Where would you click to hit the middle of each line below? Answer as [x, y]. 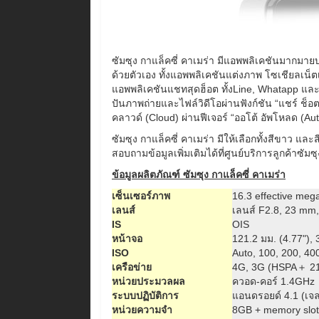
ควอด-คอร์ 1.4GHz [273, 281]
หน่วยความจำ [142, 310]
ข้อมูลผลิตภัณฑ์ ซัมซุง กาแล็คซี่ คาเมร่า [199, 174]
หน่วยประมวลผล [148, 281]
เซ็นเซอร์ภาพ [141, 196]
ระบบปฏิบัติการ [145, 296]
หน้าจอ [127, 239]
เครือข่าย [132, 267]
